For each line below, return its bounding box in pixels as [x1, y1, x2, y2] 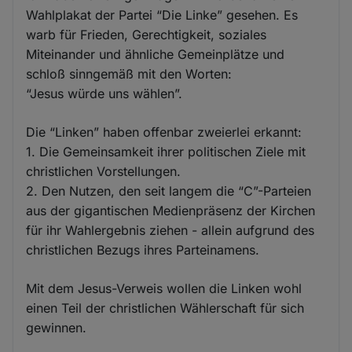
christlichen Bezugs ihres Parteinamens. [26, 242, 260, 258]
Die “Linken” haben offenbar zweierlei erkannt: [26, 124, 302, 141]
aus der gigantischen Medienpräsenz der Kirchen [26, 203, 316, 219]
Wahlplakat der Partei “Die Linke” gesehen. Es [26, 7, 299, 24]
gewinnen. [26, 320, 87, 336]
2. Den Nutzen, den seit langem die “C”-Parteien [26, 183, 312, 200]
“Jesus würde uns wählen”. [26, 86, 183, 102]
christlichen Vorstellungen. [26, 163, 181, 180]
